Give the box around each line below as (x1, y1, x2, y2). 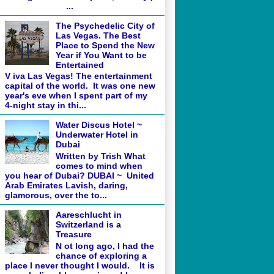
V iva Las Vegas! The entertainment (5, 71, 152, 81)
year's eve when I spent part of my (5, 91, 147, 101)
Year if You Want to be (55, 50, 147, 60)
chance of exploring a (55, 251, 147, 261)
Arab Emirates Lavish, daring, (5, 180, 128, 191)
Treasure (55, 229, 92, 240)
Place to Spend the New (55, 40, 155, 50)
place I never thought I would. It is (5, 261, 155, 271)
